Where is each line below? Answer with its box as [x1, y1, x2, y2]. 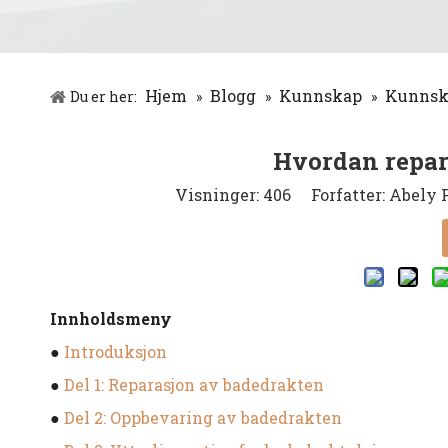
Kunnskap [279, 85, 362, 107]
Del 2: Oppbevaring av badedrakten [64, 407, 342, 429]
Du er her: [70, 87, 140, 107]
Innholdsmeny [50, 308, 172, 330]
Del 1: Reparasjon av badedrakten [64, 374, 324, 396]
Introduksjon [64, 341, 167, 363]
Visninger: [174, 184, 263, 206]
